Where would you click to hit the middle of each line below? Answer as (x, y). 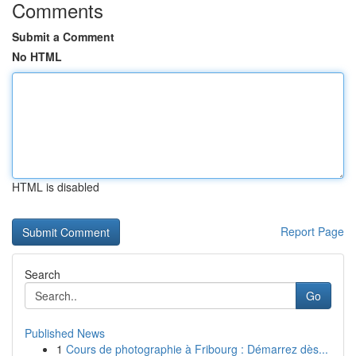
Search (43, 274)
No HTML (37, 56)
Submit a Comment (63, 37)
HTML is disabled (56, 187)
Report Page (312, 231)
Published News (65, 333)
